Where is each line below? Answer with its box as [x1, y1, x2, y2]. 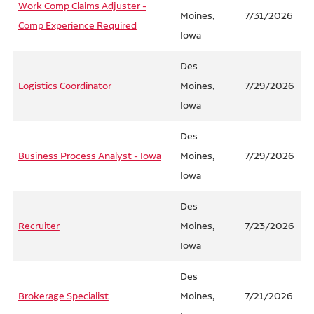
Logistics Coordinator [18, 80, 111, 93]
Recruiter [18, 220, 60, 233]
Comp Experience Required [18, 20, 137, 32]
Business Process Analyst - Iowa [18, 150, 161, 163]
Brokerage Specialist [18, 290, 109, 303]
